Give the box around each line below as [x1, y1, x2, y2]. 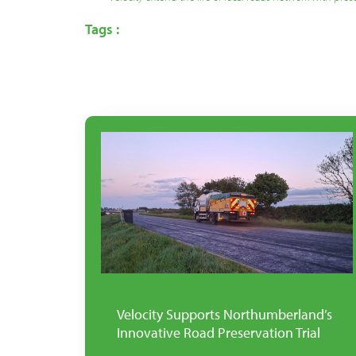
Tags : [85, 20, 119, 39]
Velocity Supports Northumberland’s [117, 305, 332, 324]
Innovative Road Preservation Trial [117, 323, 320, 342]
